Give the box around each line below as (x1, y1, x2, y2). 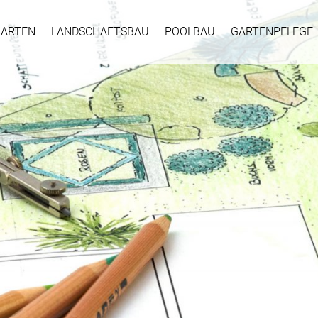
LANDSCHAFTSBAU (51, 25, 149, 38)
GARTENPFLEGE (231, 25, 313, 38)
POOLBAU (165, 25, 215, 38)
